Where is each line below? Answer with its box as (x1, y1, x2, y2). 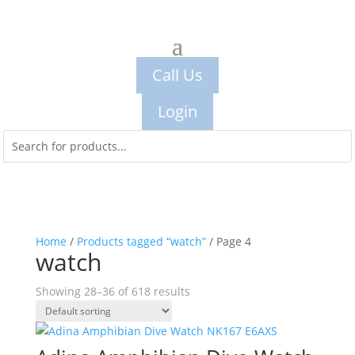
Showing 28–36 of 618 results (35, 284, 190, 299)
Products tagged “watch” (76, 234, 206, 249)
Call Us (152, 64, 203, 86)
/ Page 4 (205, 234, 251, 249)
